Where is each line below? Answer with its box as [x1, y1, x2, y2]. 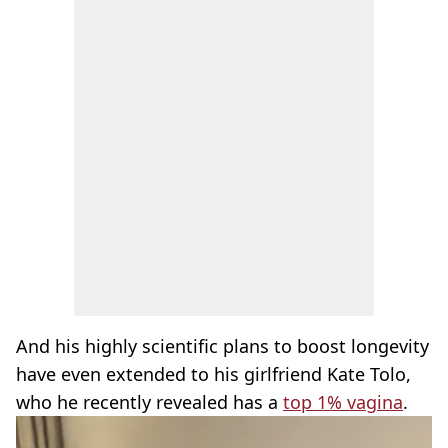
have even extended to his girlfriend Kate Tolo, [16, 362, 411, 386]
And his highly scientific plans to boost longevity [16, 334, 429, 358]
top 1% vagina [283, 390, 403, 414]
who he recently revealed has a [16, 390, 283, 414]
